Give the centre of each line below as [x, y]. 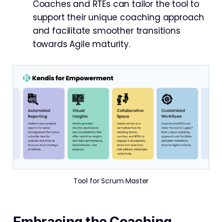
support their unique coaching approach [118, 17]
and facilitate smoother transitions [106, 30]
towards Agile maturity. [81, 44]
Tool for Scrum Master [111, 181]
